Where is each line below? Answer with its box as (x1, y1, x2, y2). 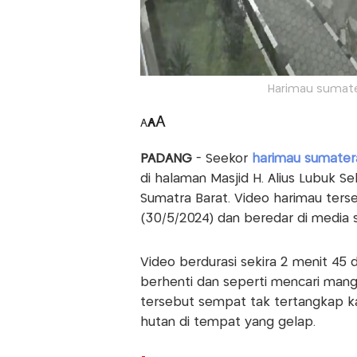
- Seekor (195, 153, 252, 166)
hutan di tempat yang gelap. (139, 316, 316, 329)
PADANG (139, 153, 196, 166)
